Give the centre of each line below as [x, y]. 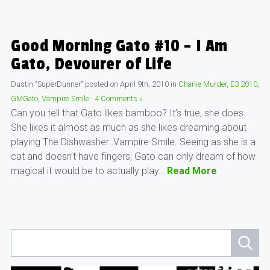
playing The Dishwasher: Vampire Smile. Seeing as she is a [133, 142]
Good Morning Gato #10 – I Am [119, 46]
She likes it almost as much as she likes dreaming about [128, 128]
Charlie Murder [202, 84]
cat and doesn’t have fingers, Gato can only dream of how [133, 157]
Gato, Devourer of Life [91, 64]
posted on [102, 84]
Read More [192, 171]
